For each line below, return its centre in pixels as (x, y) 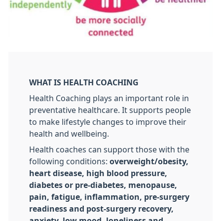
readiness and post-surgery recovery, (101, 209)
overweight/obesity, (149, 162)
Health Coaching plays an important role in (109, 98)
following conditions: (69, 162)
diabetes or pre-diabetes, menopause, (103, 185)
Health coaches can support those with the (109, 150)
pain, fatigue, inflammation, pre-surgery (109, 197)
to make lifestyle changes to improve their (108, 122)
